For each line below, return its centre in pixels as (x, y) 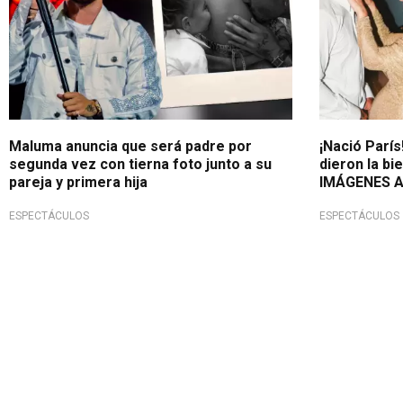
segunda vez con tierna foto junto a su (140, 164)
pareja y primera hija (78, 182)
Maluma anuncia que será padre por (130, 146)
